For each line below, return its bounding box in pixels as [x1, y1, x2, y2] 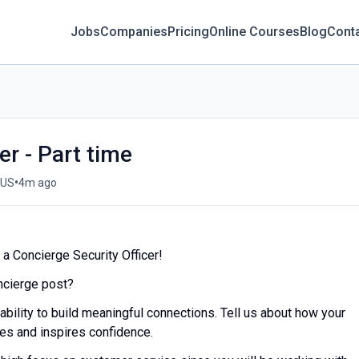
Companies [100, 24, 168, 39]
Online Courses [209, 24, 301, 39]
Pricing [167, 24, 210, 39]
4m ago [18, 175, 57, 189]
